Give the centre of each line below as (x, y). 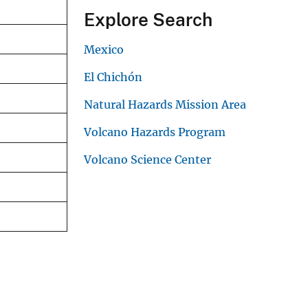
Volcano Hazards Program (155, 132)
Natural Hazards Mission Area (165, 104)
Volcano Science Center (147, 159)
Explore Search (148, 19)
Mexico (104, 49)
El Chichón (113, 77)
